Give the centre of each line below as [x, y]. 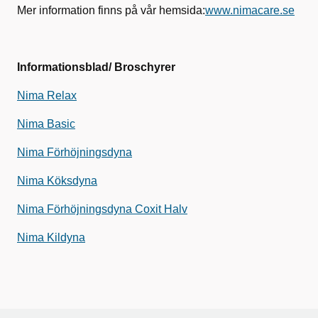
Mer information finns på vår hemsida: [111, 10]
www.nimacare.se [250, 10]
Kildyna [66, 237]
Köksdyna [71, 181]
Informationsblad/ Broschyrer [96, 67]
